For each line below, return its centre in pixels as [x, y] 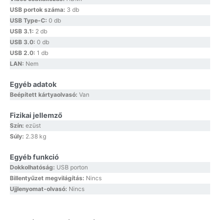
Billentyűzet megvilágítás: [48, 178]
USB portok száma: [38, 10]
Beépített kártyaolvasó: [44, 95]
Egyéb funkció [34, 157]
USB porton [72, 167]
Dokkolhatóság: [33, 167]
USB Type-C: [29, 21]
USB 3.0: [23, 42]
